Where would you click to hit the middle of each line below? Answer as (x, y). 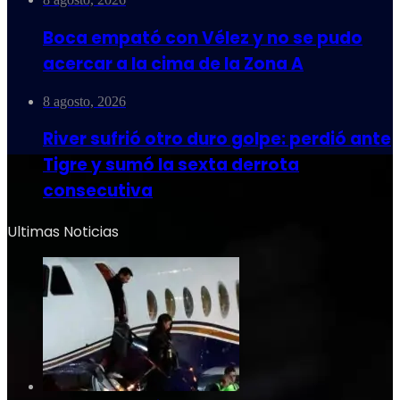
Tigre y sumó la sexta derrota (171, 165)
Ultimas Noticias (63, 232)
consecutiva (98, 191)
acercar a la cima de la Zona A (173, 64)
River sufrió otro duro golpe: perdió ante (217, 139)
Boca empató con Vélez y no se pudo (203, 38)
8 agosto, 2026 (84, 101)
